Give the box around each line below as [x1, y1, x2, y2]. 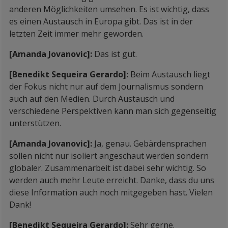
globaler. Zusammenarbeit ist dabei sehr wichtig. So [9, 162, 206, 174]
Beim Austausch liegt [130, 69, 210, 80]
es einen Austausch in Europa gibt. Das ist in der [9, 16, 193, 27]
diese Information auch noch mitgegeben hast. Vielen [9, 187, 213, 198]
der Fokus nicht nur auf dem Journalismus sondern [9, 81, 203, 92]
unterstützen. [9, 118, 61, 129]
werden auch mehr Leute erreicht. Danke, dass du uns [9, 175, 214, 186]
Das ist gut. [94, 48, 137, 60]
